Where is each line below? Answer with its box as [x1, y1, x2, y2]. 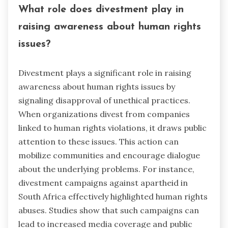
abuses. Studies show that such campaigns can [18, 205, 199, 216]
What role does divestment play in [18, 4, 184, 15]
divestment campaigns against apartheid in [18, 178, 188, 188]
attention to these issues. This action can [18, 136, 179, 147]
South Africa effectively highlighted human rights [18, 191, 208, 202]
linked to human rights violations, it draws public [18, 123, 207, 133]
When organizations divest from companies [18, 109, 190, 120]
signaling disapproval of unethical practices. [18, 95, 190, 106]
